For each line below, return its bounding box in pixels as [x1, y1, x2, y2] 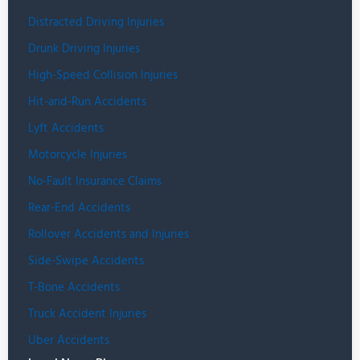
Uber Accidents [28, 330, 109, 350]
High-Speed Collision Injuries [28, 65, 178, 85]
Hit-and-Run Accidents [28, 92, 146, 112]
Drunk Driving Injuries [28, 39, 140, 59]
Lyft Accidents [28, 118, 104, 138]
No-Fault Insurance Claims [28, 171, 162, 191]
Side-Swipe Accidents [28, 251, 144, 271]
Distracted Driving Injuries [28, 12, 164, 32]
